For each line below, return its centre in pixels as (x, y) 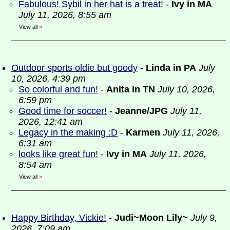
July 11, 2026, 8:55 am (65, 15)
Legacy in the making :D (68, 132)
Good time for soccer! (63, 111)
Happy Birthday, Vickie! (59, 218)
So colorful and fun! (58, 89)
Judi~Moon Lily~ (151, 218)
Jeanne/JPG (141, 111)
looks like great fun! (58, 154)
